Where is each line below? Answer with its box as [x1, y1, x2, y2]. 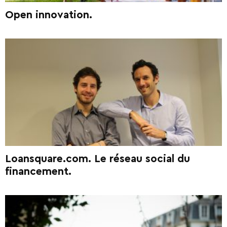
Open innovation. [5, 10, 92, 21]
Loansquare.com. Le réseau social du [5, 153, 190, 164]
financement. [5, 166, 71, 177]
